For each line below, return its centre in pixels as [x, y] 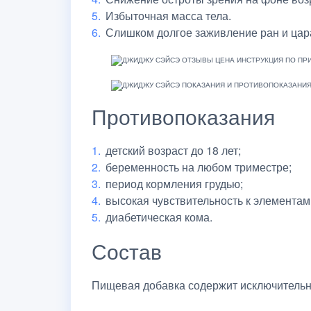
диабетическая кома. [159, 217]
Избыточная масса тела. [168, 15]
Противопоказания [183, 116]
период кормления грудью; [174, 183]
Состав [127, 251]
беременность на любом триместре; [199, 167]
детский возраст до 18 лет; [173, 150]
